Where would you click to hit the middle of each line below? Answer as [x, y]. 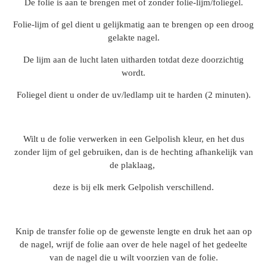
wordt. [133, 73]
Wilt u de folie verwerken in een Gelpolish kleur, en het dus [133, 139]
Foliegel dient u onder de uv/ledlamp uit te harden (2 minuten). [133, 95]
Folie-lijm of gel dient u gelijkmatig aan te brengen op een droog [133, 24]
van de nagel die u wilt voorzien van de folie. [133, 257]
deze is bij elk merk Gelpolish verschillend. [133, 187]
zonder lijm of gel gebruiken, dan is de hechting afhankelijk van [133, 152]
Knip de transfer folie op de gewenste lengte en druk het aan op [133, 231]
